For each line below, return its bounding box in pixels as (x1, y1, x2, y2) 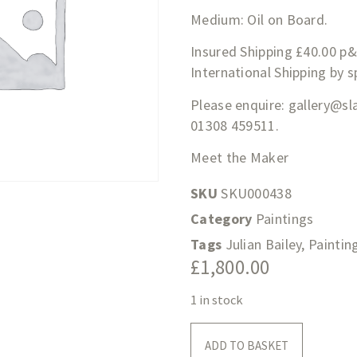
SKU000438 (221, 184, 292, 203)
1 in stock (190, 291, 243, 308)
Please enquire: (190, 95, 288, 114)
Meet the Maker (190, 148, 289, 167)
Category (190, 210, 253, 229)
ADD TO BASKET (205, 337, 288, 353)
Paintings (255, 210, 314, 229)
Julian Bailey (225, 235, 302, 254)
